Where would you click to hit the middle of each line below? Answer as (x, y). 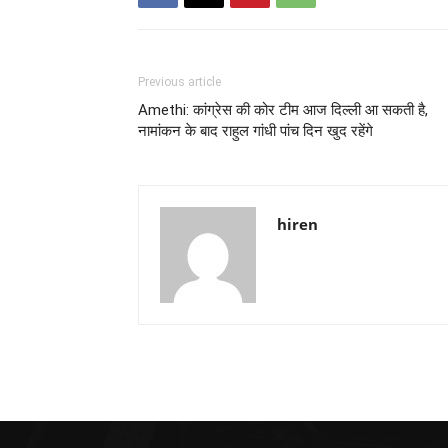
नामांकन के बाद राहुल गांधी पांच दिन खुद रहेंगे (255, 131)
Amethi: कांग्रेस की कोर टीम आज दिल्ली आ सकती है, (283, 110)
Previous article (179, 82)
